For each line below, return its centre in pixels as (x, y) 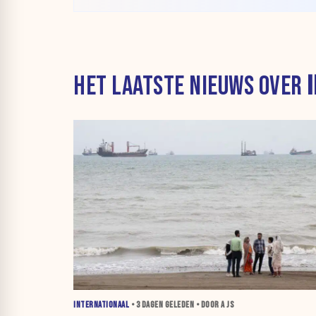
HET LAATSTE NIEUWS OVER (190, 87)
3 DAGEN (149, 305)
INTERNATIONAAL (101, 305)
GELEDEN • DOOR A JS (199, 305)
